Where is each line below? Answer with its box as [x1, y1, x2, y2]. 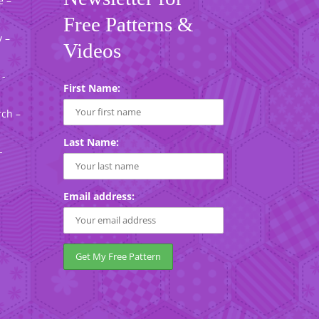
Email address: [63, 189, 135, 203]
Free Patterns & [63, 12, 194, 36]
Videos [63, 38, 122, 62]
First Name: [63, 80, 121, 95]
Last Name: [63, 135, 120, 149]
